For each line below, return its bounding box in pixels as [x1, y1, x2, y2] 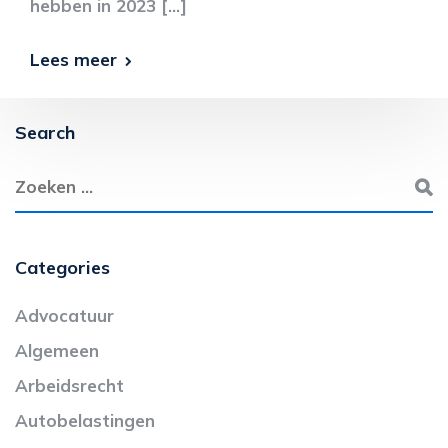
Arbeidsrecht [15, 375, 124, 396]
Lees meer [30, 49, 117, 70]
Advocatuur [15, 305, 114, 326]
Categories [15, 256, 110, 279]
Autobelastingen [15, 410, 155, 431]
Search [15, 121, 75, 144]
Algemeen [15, 340, 99, 361]
